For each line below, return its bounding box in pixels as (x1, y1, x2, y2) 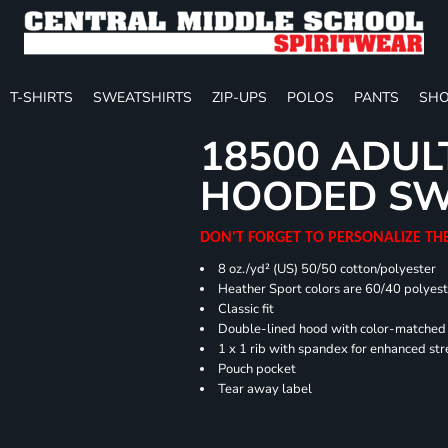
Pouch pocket (218, 359, 297, 378)
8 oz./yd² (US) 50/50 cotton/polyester (218, 259, 437, 278)
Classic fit (218, 299, 275, 318)
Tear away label (218, 379, 313, 398)
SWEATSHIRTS (93, 87, 192, 107)
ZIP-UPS (212, 87, 267, 107)
